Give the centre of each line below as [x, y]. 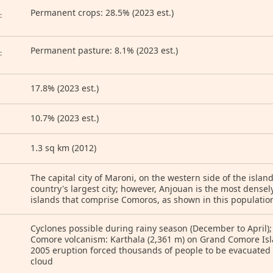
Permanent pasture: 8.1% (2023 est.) [104, 50]
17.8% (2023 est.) [65, 88]
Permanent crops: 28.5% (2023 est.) [102, 12]
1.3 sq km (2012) [63, 148]
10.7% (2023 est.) [65, 118]
